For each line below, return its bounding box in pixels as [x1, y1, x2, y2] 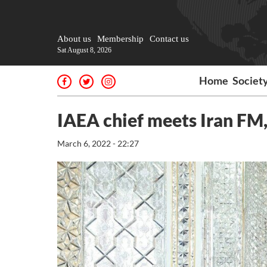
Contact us [150, 34, 189, 44]
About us [57, 34, 91, 44]
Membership [97, 34, 144, 44]
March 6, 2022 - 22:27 [57, 138, 139, 148]
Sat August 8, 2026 [57, 46, 111, 54]
